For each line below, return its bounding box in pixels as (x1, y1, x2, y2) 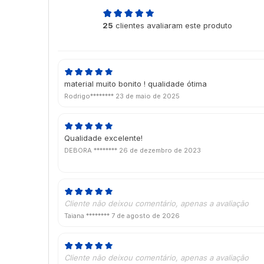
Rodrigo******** (64, 91, 115, 100)
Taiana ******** (64, 211, 111, 220)
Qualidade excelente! (64, 133, 143, 143)
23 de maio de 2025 (115, 91, 180, 100)
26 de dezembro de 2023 (119, 146, 201, 154)
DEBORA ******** (64, 146, 119, 154)
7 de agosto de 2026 (111, 211, 180, 220)
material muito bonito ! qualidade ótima (64, 78, 207, 88)
